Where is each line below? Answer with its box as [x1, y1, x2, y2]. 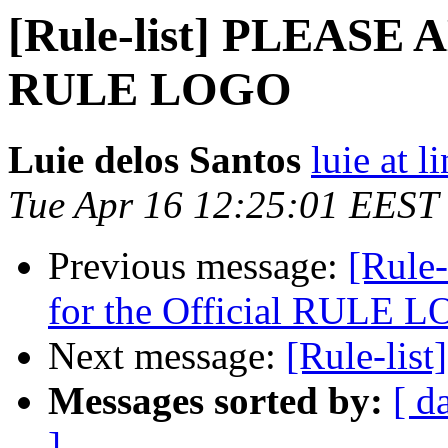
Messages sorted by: [48, 379, 383, 423]
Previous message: [48, 244, 348, 288]
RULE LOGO [8, 63, 292, 115]
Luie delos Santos [8, 138, 301, 182]
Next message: [48, 334, 286, 378]
